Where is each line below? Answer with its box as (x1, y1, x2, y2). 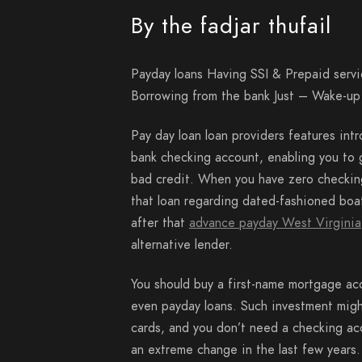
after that (131, 214, 189, 232)
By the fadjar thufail (131, 10, 331, 41)
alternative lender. (131, 236, 233, 254)
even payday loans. (131, 297, 237, 315)
